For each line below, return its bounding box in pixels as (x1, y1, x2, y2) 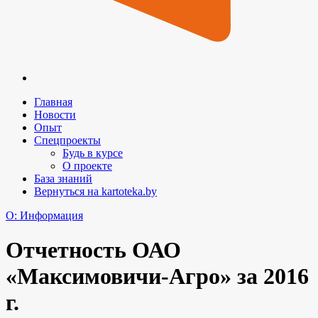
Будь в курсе (62, 147, 123, 159)
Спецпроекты (34, 134, 101, 146)
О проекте (62, 160, 112, 172)
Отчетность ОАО (6, 237, 181, 263)
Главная (34, 96, 72, 108)
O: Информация (6, 209, 83, 221)
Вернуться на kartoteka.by (34, 185, 157, 197)
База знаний (34, 172, 92, 185)
